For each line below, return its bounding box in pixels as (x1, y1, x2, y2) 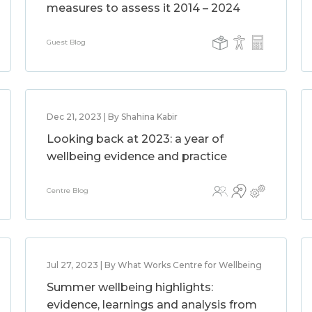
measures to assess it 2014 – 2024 (46, 1, 240, 15)
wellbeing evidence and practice (46, 150, 227, 163)
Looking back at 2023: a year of (46, 132, 224, 146)
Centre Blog (46, 186, 88, 195)
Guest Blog (46, 38, 86, 47)
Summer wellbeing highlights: (46, 281, 213, 294)
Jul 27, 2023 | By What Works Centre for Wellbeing (46, 260, 262, 270)
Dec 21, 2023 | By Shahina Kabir (46, 111, 178, 122)
